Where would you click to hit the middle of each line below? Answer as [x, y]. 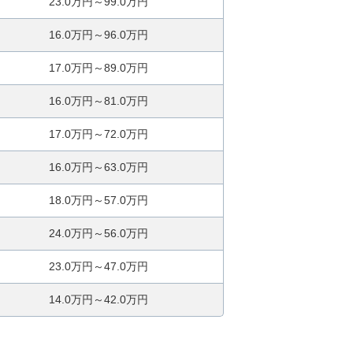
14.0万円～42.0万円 [98, 300]
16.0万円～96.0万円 [98, 35]
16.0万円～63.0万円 [98, 167]
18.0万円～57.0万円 [98, 201]
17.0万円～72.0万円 [98, 134]
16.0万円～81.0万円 [98, 101]
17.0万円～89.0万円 [98, 68]
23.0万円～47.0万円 [98, 267]
